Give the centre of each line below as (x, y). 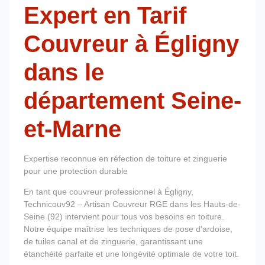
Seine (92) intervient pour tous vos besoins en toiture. (124, 217)
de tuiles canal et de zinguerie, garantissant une (113, 242)
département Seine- (132, 100)
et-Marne (72, 129)
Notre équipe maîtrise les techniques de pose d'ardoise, (128, 229)
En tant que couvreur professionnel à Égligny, (109, 192)
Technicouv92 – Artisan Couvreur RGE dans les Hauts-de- (132, 204)
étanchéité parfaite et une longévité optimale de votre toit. (131, 254)
